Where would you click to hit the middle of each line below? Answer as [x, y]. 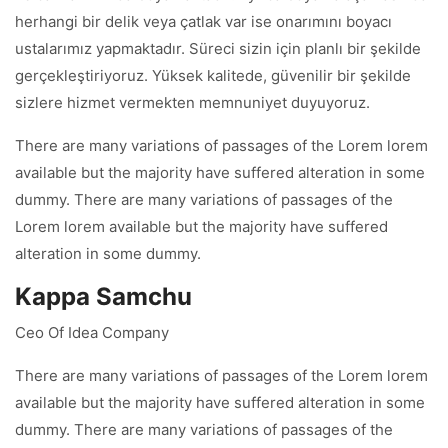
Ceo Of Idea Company [92, 332]
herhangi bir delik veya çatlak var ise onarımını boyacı [203, 21]
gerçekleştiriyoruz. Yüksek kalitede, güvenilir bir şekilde [213, 75]
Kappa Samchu [103, 296]
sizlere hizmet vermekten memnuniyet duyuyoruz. [192, 102]
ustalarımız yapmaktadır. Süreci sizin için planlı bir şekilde [218, 48]
